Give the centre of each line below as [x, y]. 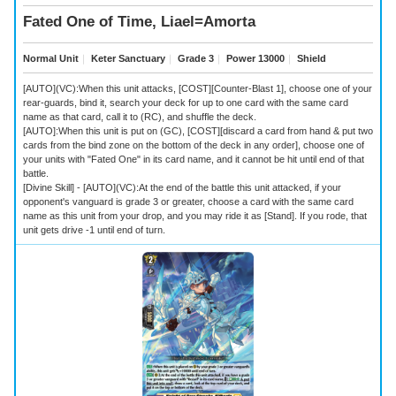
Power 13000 [254, 58]
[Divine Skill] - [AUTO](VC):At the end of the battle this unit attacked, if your [182, 187]
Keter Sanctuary [127, 58]
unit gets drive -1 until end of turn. [94, 229]
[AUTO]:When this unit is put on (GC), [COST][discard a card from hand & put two [198, 130]
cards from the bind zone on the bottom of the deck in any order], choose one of [194, 145]
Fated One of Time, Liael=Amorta [139, 21]
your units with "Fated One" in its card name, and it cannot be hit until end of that [194, 159]
